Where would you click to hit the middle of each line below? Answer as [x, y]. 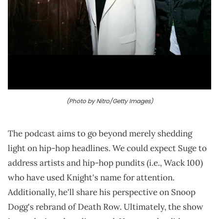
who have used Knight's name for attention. [91, 178]
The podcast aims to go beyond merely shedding [100, 134]
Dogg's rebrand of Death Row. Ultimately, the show [106, 207]
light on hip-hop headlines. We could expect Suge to [107, 148]
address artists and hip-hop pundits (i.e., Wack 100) [105, 163]
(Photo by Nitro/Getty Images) [109, 101]
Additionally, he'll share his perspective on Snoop [102, 192]
